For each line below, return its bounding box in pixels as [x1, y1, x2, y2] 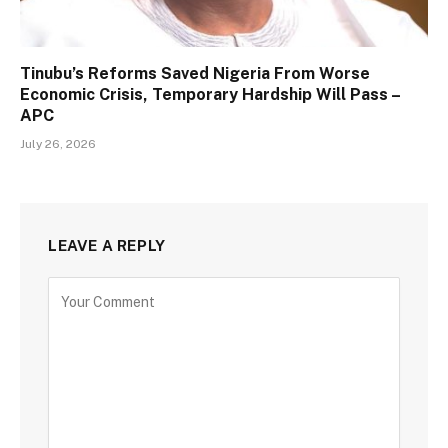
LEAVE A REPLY [48, 237, 166, 255]
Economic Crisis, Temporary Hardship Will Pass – [20, 85, 400, 105]
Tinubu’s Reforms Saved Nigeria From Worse [20, 64, 370, 84]
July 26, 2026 [20, 137, 96, 152]
